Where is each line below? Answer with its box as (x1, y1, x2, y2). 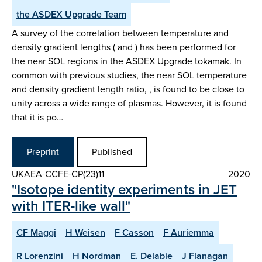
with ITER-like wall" (12, 195, 130, 216)
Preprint (27, 144, 59, 158)
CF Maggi (16, 225, 56, 239)
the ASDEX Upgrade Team (16, 7, 126, 21)
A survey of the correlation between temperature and (12, 26, 229, 40)
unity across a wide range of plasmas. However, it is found (12, 96, 247, 110)
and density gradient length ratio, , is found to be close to (12, 82, 244, 96)
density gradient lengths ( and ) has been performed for (12, 40, 236, 54)
